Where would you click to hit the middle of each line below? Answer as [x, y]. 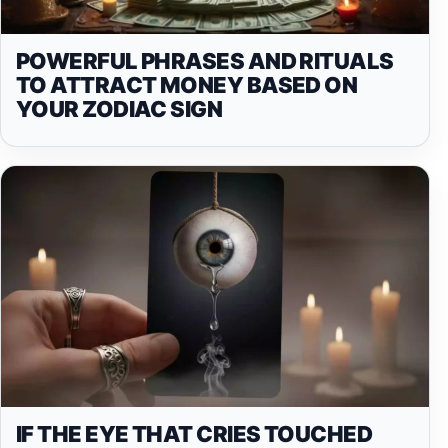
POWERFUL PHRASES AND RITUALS [205, 61]
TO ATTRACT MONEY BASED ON [187, 85]
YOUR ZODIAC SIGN [119, 109]
